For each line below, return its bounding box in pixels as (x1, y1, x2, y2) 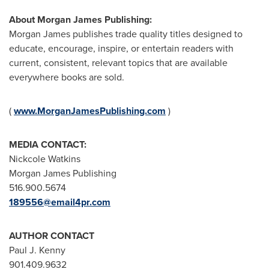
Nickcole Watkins (9, 151, 80, 166)
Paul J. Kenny (9, 243, 65, 257)
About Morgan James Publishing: (9, 12, 152, 26)
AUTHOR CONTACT (9, 228, 94, 243)
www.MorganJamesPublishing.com (14, 103, 166, 118)
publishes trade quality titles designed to (70, 26, 243, 41)
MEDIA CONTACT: (9, 137, 86, 151)
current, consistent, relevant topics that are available (9, 55, 228, 70)
